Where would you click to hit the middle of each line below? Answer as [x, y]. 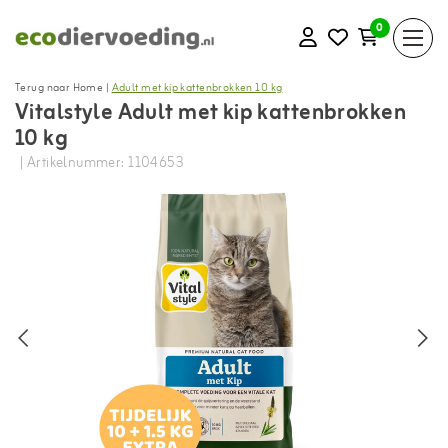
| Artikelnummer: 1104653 [102, 163]
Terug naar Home [59, 88]
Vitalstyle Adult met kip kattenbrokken [210, 113]
